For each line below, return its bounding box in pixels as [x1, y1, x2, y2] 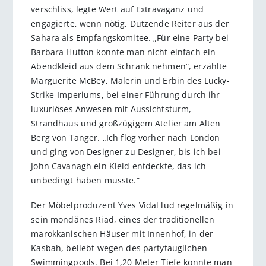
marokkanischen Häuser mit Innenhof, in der [31, 228, 214, 240]
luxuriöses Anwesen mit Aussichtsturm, [31, 103, 192, 115]
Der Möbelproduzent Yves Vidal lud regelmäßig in [31, 199, 233, 211]
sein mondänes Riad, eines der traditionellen [31, 214, 215, 226]
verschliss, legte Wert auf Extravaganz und [31, 3, 204, 15]
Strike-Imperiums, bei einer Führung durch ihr [31, 88, 220, 100]
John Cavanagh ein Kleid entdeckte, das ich [31, 160, 207, 172]
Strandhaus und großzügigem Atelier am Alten [31, 117, 221, 129]
